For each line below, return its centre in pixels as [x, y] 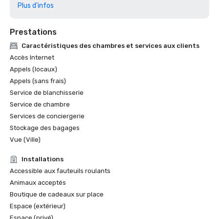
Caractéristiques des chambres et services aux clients [110, 46]
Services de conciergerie [47, 116]
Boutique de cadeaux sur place [57, 194]
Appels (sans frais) [38, 81]
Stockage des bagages [45, 128]
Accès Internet [32, 57]
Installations [43, 159]
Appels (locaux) [33, 69]
